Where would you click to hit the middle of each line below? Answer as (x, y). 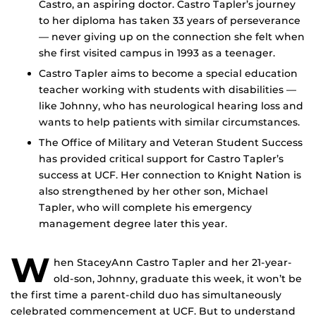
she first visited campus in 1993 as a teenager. (157, 53)
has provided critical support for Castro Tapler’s (161, 158)
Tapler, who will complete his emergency (145, 207)
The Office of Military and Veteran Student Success (171, 142)
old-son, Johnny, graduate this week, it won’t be (178, 278)
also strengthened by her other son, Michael (153, 191)
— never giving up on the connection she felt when (172, 37)
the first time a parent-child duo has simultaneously (146, 294)
